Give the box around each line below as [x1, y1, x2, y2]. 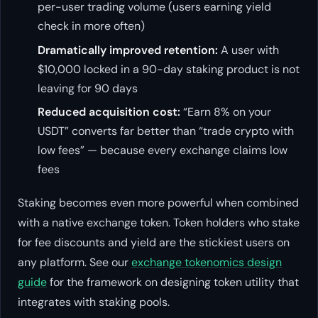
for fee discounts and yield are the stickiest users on [18, 234, 290, 250]
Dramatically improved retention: [38, 42, 218, 57]
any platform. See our [18, 254, 131, 270]
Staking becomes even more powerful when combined [18, 194, 299, 210]
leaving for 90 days [38, 80, 138, 96]
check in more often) [38, 18, 145, 34]
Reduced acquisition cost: [38, 104, 180, 119]
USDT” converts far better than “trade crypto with [38, 123, 294, 138]
